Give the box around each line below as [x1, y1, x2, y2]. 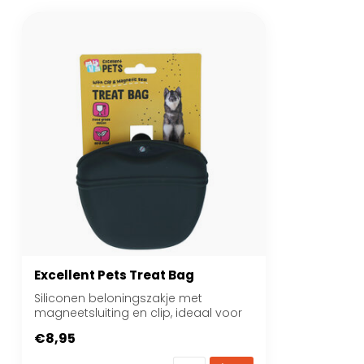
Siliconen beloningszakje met [34, 290, 202, 306]
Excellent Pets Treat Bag [34, 266, 194, 284]
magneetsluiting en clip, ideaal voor [34, 305, 242, 321]
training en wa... [34, 319, 123, 336]
